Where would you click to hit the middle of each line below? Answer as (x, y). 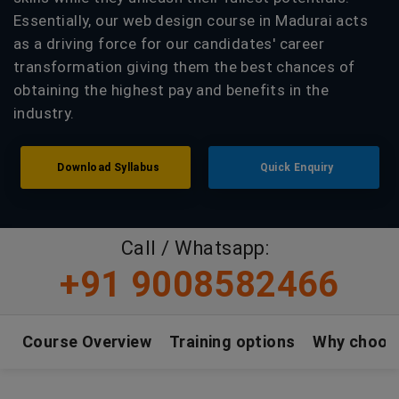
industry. (44, 113)
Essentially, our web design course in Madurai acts (191, 20)
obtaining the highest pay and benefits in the (171, 90)
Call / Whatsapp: (195, 248)
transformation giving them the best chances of (184, 67)
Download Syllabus (106, 167)
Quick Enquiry (293, 167)
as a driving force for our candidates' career (169, 44)
